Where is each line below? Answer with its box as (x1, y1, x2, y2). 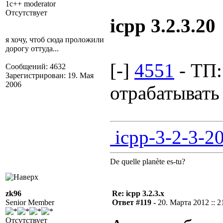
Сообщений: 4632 (5, 62, 66, 71)
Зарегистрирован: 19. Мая (5, 71, 94, 80)
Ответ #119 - (112, 198, 158, 207)
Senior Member (5, 198, 54, 207)
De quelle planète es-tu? (110, 157, 185, 166)
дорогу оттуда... (5, 44, 59, 53)
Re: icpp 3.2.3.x (112, 189, 164, 198)
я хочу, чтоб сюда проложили (5, 35, 104, 44)
